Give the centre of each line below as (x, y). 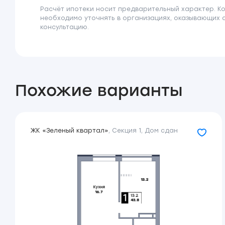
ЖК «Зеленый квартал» (69, 131)
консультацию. (65, 27)
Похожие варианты (99, 90)
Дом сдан (161, 131)
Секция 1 (127, 131)
